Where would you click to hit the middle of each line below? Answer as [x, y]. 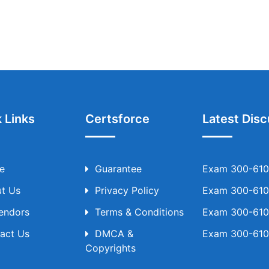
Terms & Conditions [139, 212]
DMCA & [114, 234]
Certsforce [117, 119]
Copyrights [110, 248]
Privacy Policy [127, 190]
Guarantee [118, 169]
